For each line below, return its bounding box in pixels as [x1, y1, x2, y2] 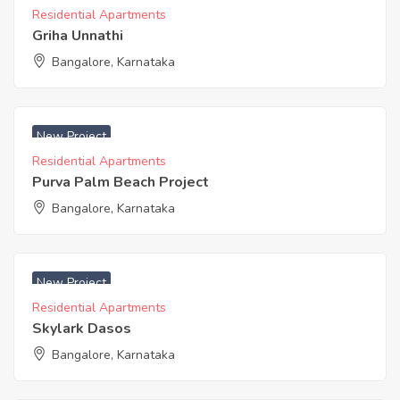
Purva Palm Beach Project [32, 171, 209, 192]
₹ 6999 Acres [32, 97, 142, 125]
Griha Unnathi [32, 25, 123, 46]
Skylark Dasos [32, 318, 131, 338]
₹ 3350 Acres [32, 244, 142, 271]
